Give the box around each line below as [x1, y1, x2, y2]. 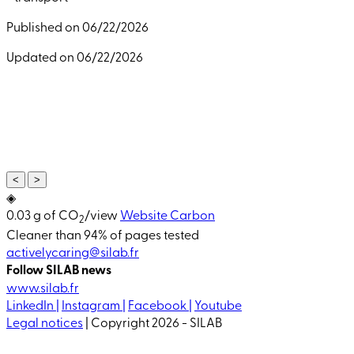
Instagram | [62, 295, 126, 313]
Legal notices [6, 312, 83, 330]
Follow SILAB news [6, 259, 111, 278]
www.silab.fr [6, 277, 79, 296]
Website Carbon [120, 205, 215, 223]
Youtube [194, 295, 242, 313]
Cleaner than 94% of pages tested [6, 224, 199, 243]
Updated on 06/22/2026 [6, 47, 143, 65]
